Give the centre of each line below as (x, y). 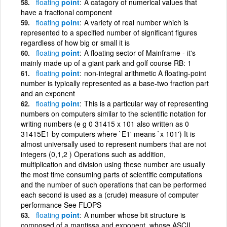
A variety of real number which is (136, 22)
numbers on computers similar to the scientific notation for (113, 113)
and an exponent (48, 93)
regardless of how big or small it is (75, 42)
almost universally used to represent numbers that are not (113, 144)
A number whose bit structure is (135, 215)
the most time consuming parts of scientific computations (111, 174)
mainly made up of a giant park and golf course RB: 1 (106, 63)
